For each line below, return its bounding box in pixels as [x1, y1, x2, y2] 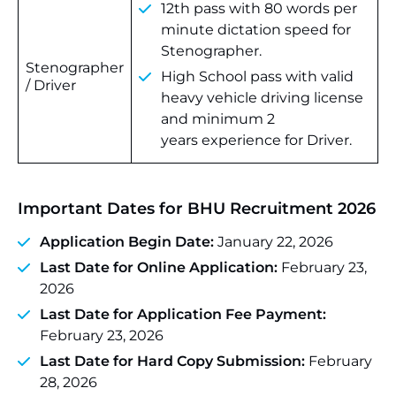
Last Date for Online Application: [40, 259, 278, 276]
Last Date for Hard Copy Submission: [40, 353, 305, 369]
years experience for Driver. [161, 132, 352, 148]
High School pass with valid [161, 68, 354, 85]
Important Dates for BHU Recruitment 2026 [18, 199, 376, 218]
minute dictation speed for [161, 21, 351, 38]
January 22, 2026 [214, 233, 333, 250]
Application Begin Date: [40, 233, 214, 250]
